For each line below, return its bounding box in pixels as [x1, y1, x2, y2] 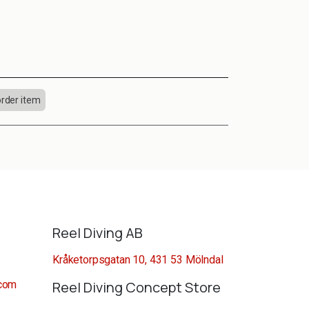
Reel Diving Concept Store [52, 278, 221, 297]
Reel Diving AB [52, 223, 143, 243]
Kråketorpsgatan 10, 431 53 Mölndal [52, 253, 223, 267]
